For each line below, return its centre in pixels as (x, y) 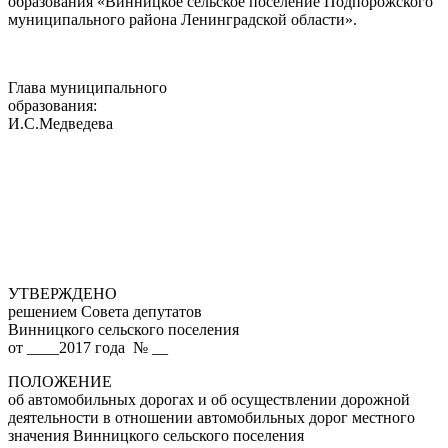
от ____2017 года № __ (88, 347)
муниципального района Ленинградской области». (182, 19)
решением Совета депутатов (105, 311)
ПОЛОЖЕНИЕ (60, 381)
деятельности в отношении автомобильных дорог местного (211, 417)
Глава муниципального (87, 87)
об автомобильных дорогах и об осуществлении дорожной (209, 399)
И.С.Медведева (60, 123)
